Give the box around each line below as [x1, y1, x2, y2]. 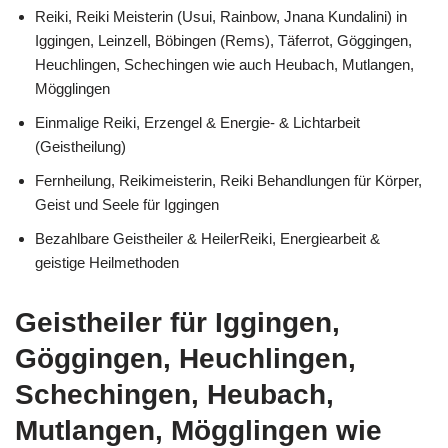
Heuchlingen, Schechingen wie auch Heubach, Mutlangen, [35, 55, 414, 73]
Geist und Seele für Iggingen [35, 195, 219, 213]
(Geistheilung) [35, 137, 126, 155]
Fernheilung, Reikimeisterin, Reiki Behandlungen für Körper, [35, 171, 422, 189]
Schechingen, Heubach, [15, 378, 334, 410]
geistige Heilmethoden [35, 253, 179, 271]
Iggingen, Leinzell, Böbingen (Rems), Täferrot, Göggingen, [35, 31, 412, 49]
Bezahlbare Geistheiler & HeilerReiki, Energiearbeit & [35, 229, 380, 247]
